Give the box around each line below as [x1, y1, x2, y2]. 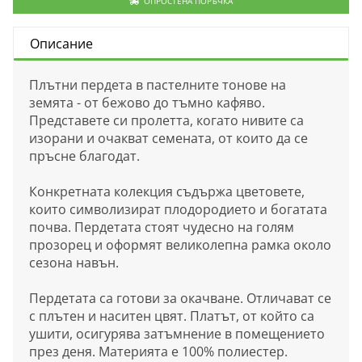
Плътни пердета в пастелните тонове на [29, 76, 286, 95]
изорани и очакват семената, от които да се [29, 129, 308, 148]
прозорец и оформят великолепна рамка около [29, 236, 331, 255]
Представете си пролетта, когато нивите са [29, 112, 304, 130]
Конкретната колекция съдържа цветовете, [29, 183, 305, 201]
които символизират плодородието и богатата [29, 200, 327, 219]
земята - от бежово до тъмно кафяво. [29, 94, 265, 112]
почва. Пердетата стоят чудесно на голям [29, 218, 294, 237]
